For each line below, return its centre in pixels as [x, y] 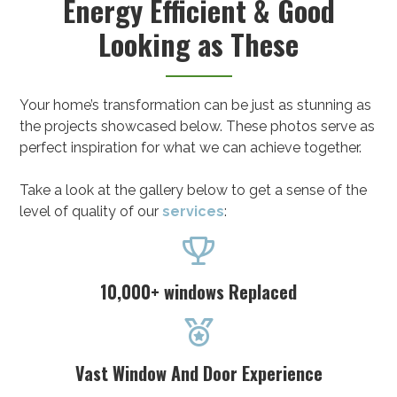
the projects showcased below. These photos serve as [198, 126]
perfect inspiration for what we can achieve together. [191, 147]
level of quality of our [91, 211]
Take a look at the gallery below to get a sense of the [194, 190]
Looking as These [198, 43]
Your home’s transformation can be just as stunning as [196, 105]
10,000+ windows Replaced [198, 291]
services [194, 211]
